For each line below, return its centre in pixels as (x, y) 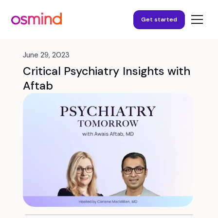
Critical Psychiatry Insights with (106, 71)
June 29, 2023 (46, 55)
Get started (159, 19)
